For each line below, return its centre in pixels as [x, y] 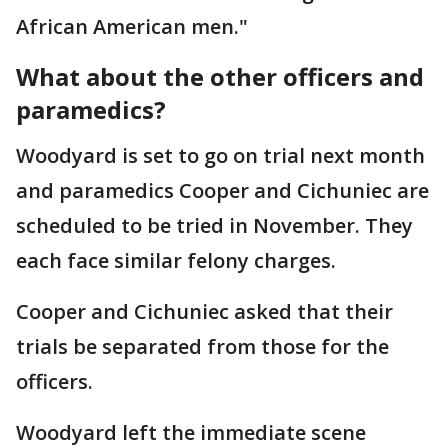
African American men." [132, 26]
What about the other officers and [220, 76]
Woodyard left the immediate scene [191, 432]
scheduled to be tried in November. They [214, 225]
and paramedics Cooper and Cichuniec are [222, 190]
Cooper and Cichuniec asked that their [204, 311]
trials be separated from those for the [202, 346]
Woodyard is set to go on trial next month [220, 155]
